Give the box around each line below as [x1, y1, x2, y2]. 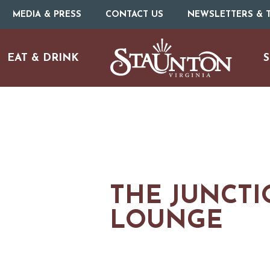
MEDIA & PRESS [12, 10, 81, 19]
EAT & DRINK [7, 52, 80, 63]
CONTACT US [105, 10, 163, 19]
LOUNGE [110, 209, 224, 234]
